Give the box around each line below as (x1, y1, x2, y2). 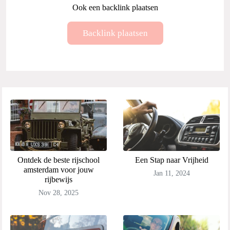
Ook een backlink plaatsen (72, 3, 158, 12)
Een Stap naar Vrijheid (135, 156, 208, 164)
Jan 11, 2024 (153, 169, 190, 177)
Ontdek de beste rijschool (17, 156, 100, 164)
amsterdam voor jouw (23, 165, 94, 174)
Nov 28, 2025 (39, 189, 79, 197)
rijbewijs (45, 175, 72, 184)
